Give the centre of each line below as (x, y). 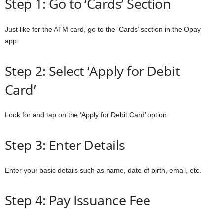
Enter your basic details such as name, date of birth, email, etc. (104, 170)
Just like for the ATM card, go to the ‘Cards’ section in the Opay (103, 29)
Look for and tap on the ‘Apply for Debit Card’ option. (87, 115)
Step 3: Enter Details (65, 145)
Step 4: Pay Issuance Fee (78, 200)
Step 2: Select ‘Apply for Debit (92, 71)
